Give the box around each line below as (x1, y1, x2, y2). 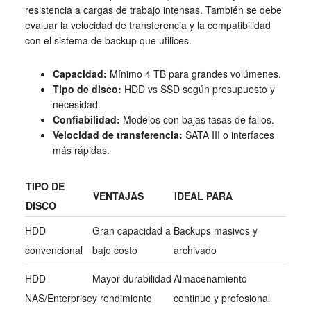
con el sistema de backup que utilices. (24, 33, 192, 48)
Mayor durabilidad (92, 271, 171, 286)
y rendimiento (92, 291, 152, 305)
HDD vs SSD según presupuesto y (121, 82, 275, 96)
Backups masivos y (173, 224, 258, 238)
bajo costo (92, 243, 137, 258)
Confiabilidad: (52, 112, 120, 127)
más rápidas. (52, 143, 110, 158)
